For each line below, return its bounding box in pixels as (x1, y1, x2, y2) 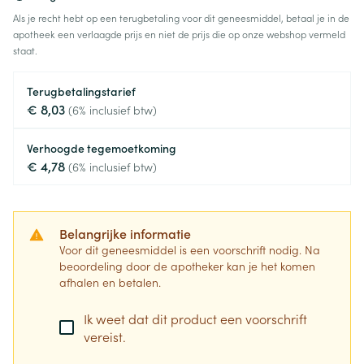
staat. (13, 43, 37, 57)
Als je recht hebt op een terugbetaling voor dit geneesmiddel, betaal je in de (13, 11, 349, 24)
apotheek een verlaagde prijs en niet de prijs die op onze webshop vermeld (13, 27, 345, 41)
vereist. (84, 327, 126, 345)
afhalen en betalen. (59, 274, 161, 290)
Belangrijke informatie (59, 224, 191, 242)
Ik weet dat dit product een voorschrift (84, 310, 307, 327)
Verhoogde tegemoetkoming (27, 140, 176, 156)
